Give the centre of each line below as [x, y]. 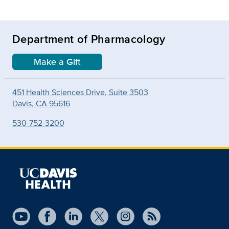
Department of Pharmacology [89, 39]
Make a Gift [57, 62]
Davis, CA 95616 [41, 104]
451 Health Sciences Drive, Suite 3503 [80, 93]
